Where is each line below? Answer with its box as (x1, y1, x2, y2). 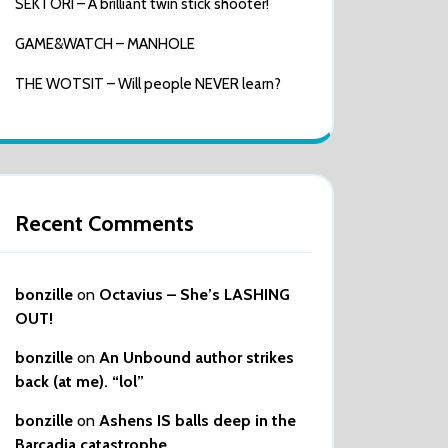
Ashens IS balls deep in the (99, 411, 296, 430)
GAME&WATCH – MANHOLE (15, 35, 195, 53)
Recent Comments (15, 210, 194, 237)
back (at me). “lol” (15, 372, 144, 391)
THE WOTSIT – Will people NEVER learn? (15, 75, 281, 93)
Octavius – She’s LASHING (99, 285, 290, 304)
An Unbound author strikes (99, 348, 294, 367)
